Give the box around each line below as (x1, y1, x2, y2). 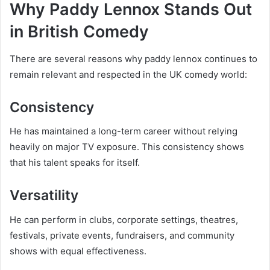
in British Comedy (10, 22, 149, 42)
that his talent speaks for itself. (10, 157, 140, 169)
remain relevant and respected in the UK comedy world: (10, 68, 247, 80)
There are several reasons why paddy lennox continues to (10, 52, 257, 64)
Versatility (10, 187, 78, 204)
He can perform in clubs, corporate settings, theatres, (10, 213, 238, 225)
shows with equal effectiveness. (10, 245, 146, 257)
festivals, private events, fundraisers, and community (10, 229, 234, 241)
